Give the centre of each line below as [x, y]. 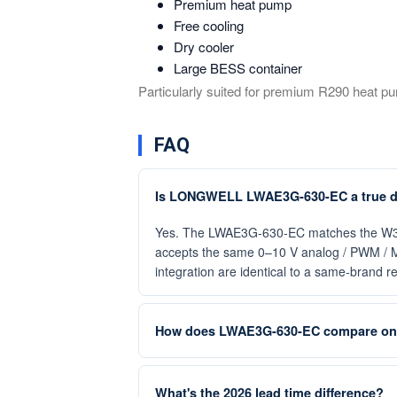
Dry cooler [204, 47]
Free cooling [209, 25]
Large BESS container [238, 68]
